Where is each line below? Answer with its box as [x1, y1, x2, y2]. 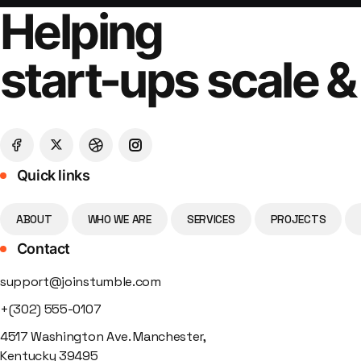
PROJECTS [270, 212, 326, 226]
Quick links [14, 167, 90, 184]
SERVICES [186, 212, 235, 226]
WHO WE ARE [87, 212, 151, 226]
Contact [14, 240, 71, 257]
